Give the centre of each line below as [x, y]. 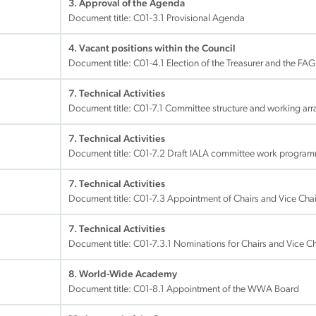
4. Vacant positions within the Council [152, 49]
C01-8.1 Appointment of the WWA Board [216, 290]
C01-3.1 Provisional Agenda [189, 19]
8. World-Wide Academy [123, 275]
